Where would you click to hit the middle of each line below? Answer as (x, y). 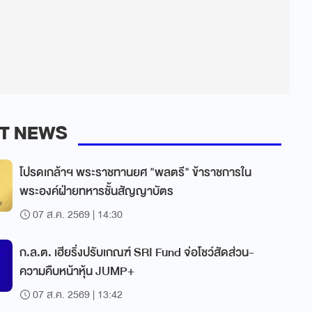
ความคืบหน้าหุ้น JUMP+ (77, 271)
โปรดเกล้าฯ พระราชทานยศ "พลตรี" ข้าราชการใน (135, 172)
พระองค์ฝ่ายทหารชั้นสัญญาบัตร (96, 191)
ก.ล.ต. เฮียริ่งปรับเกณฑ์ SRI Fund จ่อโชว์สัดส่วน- (137, 252)
